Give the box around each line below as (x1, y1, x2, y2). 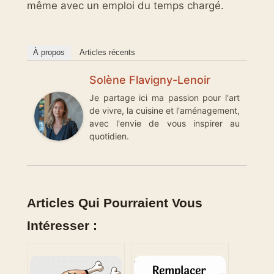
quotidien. (89, 131, 129, 142)
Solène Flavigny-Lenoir (89, 73, 210, 87)
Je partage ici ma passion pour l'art (89, 92, 240, 103)
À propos (33, 48, 65, 57)
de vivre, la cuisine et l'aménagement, (89, 105, 240, 116)
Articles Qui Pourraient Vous (27, 195, 202, 210)
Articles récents (80, 48, 135, 57)
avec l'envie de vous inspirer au (89, 118, 240, 129)
